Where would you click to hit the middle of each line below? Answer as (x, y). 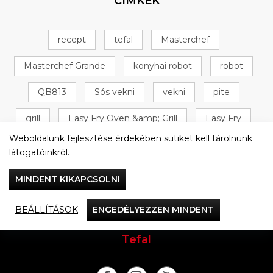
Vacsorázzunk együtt (136, 220)
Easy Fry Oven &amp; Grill (123, 118)
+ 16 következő (183, 144)
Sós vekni (114, 92)
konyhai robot (163, 66)
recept (72, 39)
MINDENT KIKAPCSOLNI (68, 179)
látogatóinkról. (41, 152)
